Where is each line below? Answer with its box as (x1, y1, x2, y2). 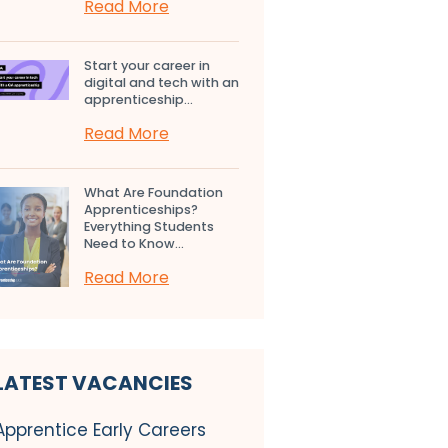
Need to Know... (84, 234, 184, 252)
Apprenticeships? (84, 200, 198, 218)
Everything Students (84, 217, 214, 235)
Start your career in (84, 56, 210, 74)
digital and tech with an (84, 73, 239, 91)
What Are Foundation (84, 183, 223, 201)
